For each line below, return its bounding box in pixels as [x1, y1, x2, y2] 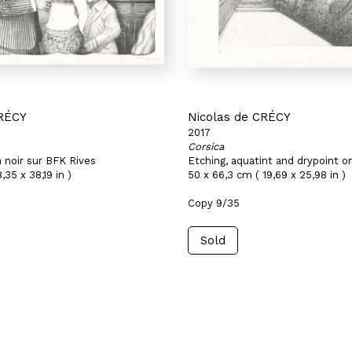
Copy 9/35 [188, 197, 240, 209]
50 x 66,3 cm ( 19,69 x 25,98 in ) [188, 169, 346, 181]
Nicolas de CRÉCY [188, 110, 291, 124]
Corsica [188, 141, 224, 152]
